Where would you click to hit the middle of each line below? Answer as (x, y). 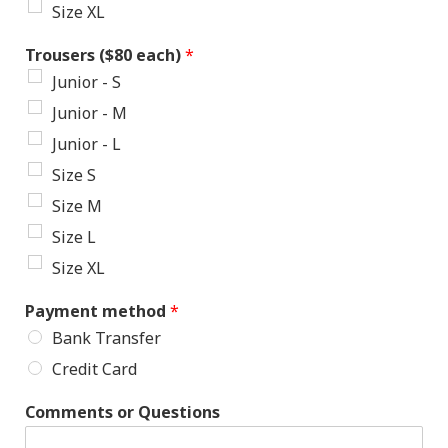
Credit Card (94, 369)
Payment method (97, 311)
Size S (74, 175)
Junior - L (86, 144)
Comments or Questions (122, 412)
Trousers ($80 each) (105, 55)
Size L (74, 237)
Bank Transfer (106, 338)
